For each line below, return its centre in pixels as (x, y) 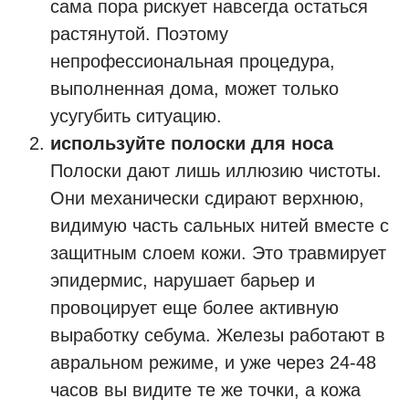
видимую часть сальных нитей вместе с (220, 225)
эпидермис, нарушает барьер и (183, 280)
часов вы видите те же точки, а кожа (205, 390)
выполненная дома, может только (194, 89)
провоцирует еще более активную (194, 308)
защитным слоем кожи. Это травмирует (218, 253)
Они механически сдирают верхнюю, (207, 198)
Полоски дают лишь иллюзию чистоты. (216, 171)
